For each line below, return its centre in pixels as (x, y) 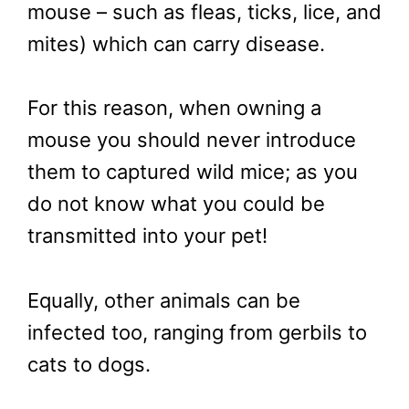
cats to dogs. (89, 364)
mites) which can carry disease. (176, 44)
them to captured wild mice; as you (193, 172)
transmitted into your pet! (147, 236)
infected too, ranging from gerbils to (197, 332)
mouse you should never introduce (192, 140)
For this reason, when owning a (174, 108)
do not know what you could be (176, 204)
